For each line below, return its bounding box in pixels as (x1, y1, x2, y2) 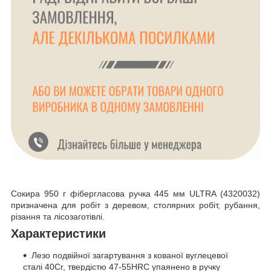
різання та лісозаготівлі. (11, 212, 105, 222)
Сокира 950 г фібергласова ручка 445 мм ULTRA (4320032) (11, 189, 260, 199)
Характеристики (11, 227, 106, 241)
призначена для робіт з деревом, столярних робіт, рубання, (11, 200, 260, 211)
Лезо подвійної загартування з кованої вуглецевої (31, 250, 228, 260)
